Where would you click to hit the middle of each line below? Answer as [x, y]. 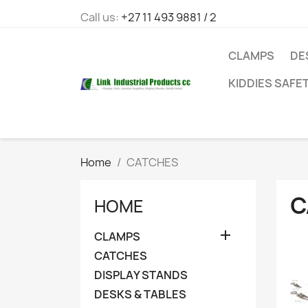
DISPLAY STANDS [141, 275]
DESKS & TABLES [140, 294]
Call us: [101, 17]
